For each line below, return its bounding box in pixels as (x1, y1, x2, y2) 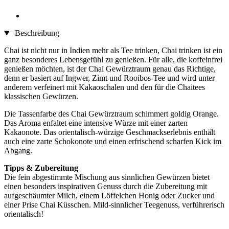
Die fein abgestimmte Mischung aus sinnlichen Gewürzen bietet (4, 173, 210, 182)
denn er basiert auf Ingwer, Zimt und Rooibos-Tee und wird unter (4, 74, 215, 83)
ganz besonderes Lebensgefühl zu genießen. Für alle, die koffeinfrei (4, 55, 222, 64)
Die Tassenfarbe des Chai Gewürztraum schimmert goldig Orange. (4, 109, 219, 119)
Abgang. (4, 146, 32, 155)
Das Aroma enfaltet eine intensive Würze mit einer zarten (4, 119, 188, 128)
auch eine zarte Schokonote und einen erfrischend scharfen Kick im (4, 137, 221, 146)
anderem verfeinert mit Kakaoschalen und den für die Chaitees (4, 83, 205, 92)
